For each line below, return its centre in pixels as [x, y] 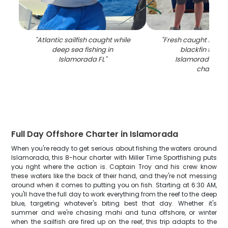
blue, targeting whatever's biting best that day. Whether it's [114, 203]
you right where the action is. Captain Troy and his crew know [114, 167]
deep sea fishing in [83, 50]
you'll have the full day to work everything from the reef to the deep [114, 194]
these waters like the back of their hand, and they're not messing [114, 176]
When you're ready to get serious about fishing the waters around [114, 148]
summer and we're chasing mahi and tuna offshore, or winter [114, 212]
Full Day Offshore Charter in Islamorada [95, 134]
